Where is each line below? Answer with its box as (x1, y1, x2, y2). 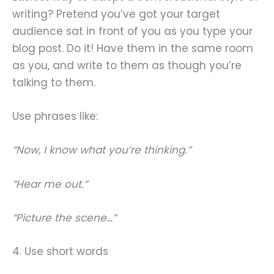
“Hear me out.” (12, 176, 87, 191)
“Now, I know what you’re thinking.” (12, 143, 191, 158)
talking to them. (12, 75, 95, 91)
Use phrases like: (12, 109, 98, 124)
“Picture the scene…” (12, 210, 116, 225)
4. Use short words (12, 243, 108, 259)
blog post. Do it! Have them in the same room (12, 41, 253, 56)
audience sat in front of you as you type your (12, 24, 253, 39)
